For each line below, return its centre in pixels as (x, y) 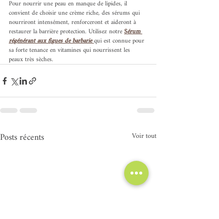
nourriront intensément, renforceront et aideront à (73, 22)
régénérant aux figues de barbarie (50, 41)
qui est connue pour (120, 41)
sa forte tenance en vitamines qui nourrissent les (70, 50)
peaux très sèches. (32, 60)
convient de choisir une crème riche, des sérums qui (75, 13)
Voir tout (144, 136)
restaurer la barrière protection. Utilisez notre (66, 32)
